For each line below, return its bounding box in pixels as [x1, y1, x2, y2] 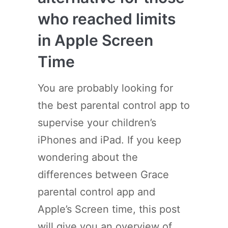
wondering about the [38, 151, 138, 163]
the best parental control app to [38, 99, 190, 111]
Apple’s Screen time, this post [38, 203, 180, 215]
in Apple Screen [38, 31, 153, 49]
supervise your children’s [38, 116, 156, 129]
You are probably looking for [38, 81, 173, 94]
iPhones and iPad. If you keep [38, 133, 181, 146]
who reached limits [38, 9, 176, 28]
